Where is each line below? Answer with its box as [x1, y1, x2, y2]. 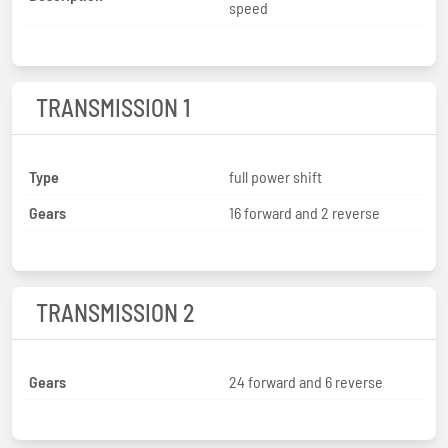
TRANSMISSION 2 [36, 297, 195, 327]
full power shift [229, 166, 322, 186]
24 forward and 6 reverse [229, 371, 383, 391]
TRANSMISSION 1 [36, 92, 190, 122]
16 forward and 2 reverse [229, 202, 380, 222]
